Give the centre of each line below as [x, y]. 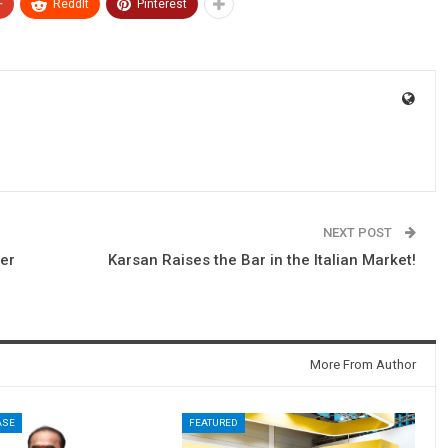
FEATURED [213, 422]
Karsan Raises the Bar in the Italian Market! [262, 259]
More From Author [363, 364]
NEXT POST [359, 232]
